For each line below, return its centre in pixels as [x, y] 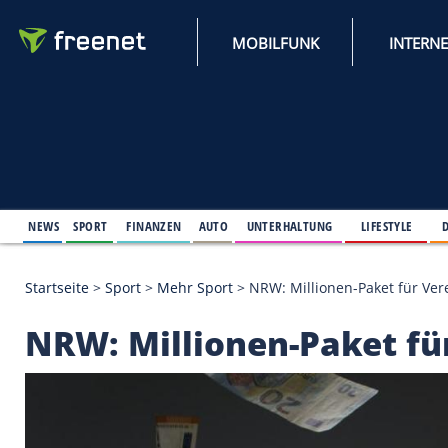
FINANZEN [185, 271]
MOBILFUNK [332, 51]
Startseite [68, 346]
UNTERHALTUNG [349, 271]
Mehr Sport [235, 346]
